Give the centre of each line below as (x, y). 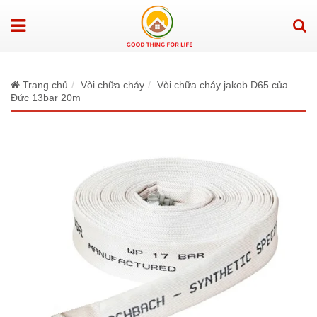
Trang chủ (44, 85)
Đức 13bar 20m (46, 97)
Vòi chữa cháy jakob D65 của (223, 85)
